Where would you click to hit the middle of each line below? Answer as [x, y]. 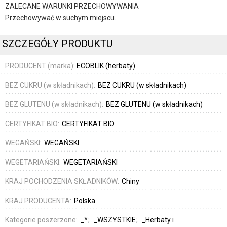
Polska [85, 200]
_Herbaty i [158, 220]
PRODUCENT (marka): [40, 66]
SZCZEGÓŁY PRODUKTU [58, 43]
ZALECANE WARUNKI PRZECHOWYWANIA [72, 6]
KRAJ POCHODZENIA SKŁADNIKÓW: [63, 181]
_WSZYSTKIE [115, 220]
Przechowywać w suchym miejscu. [61, 18]
